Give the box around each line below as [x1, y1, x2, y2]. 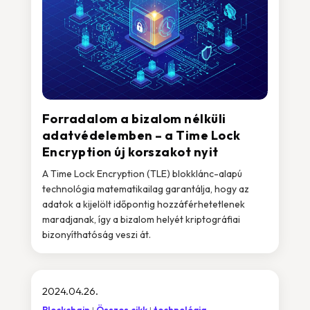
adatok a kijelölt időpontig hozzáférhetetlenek [42, 198, 245, 210]
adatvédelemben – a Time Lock [42, 127, 241, 143]
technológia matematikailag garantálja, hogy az [42, 183, 249, 195]
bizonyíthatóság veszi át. [42, 228, 151, 241]
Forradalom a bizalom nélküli [42, 111, 226, 127]
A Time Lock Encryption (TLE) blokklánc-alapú [42, 167, 242, 180]
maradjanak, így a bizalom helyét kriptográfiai [42, 213, 240, 226]
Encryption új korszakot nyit [42, 144, 219, 160]
